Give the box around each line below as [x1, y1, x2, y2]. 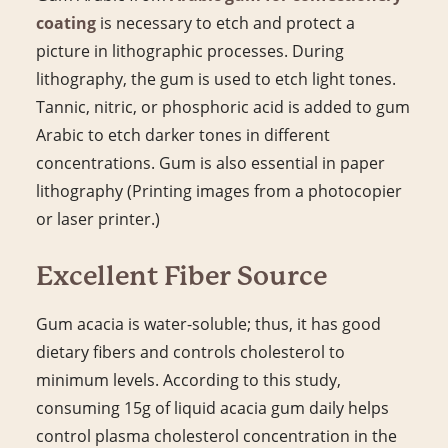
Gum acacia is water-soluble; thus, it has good [36, 313, 381, 334]
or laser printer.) [36, 208, 160, 229]
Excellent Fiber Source [36, 260, 327, 291]
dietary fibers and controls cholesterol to [36, 341, 345, 362]
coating [36, 12, 96, 34]
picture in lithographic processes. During [36, 40, 344, 61]
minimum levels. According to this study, [36, 369, 341, 390]
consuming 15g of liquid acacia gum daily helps [36, 397, 389, 418]
